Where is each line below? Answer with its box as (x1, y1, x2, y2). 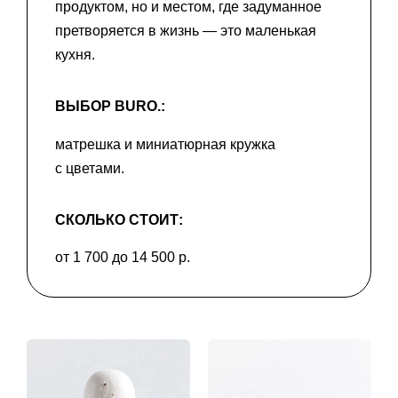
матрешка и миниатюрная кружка (55, 136, 275, 152)
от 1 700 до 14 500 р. (55, 250, 190, 266)
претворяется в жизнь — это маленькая (55, 23, 316, 39)
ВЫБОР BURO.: (55, 99, 165, 115)
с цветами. (55, 160, 124, 176)
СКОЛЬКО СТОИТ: (55, 211, 183, 227)
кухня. (55, 47, 95, 63)
